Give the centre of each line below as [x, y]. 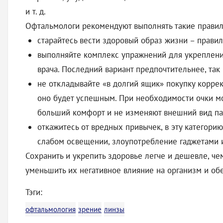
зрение [90, 209]
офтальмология [51, 209]
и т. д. [36, 11]
